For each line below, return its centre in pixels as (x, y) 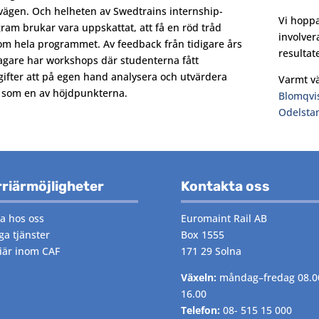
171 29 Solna (211, 251)
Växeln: (198, 277)
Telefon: (200, 310)
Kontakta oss (225, 186)
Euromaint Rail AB (224, 218)
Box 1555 (202, 235)
